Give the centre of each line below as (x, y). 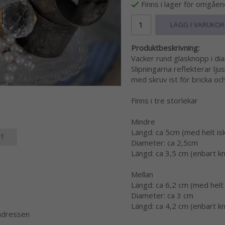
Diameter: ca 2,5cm (164, 143)
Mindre (143, 122)
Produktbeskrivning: (165, 48)
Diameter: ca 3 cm (162, 196)
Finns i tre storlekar (164, 101)
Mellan (142, 175)
